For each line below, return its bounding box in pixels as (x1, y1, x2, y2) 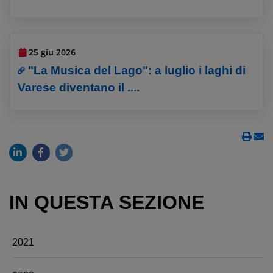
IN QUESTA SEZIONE (9, 191, 204, 213)
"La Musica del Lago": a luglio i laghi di (28, 64, 246, 77)
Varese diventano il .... (18, 81, 140, 94)
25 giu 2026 (29, 46, 76, 58)
